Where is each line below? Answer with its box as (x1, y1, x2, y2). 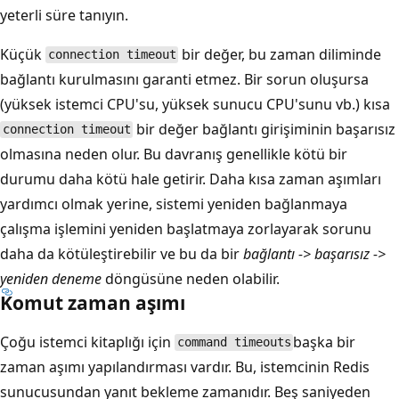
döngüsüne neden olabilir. (102, 268, 280, 289)
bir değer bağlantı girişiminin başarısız (133, 118, 396, 139)
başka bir (293, 331, 356, 352)
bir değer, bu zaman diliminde (178, 44, 382, 64)
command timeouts (176, 335, 291, 350)
